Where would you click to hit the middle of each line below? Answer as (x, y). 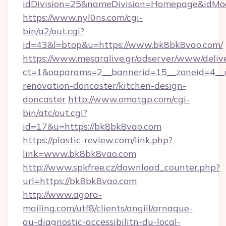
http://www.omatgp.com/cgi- (129, 99)
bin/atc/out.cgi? (55, 113)
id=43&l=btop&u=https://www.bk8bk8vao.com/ (123, 45)
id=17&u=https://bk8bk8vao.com (92, 126)
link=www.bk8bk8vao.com (79, 154)
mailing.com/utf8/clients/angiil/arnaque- (108, 208)
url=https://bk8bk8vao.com (80, 181)
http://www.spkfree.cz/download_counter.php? (121, 167)
